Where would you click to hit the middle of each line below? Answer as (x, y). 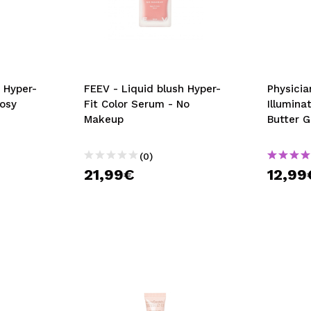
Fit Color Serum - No (136, 104)
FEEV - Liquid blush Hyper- (152, 89)
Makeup (103, 119)
